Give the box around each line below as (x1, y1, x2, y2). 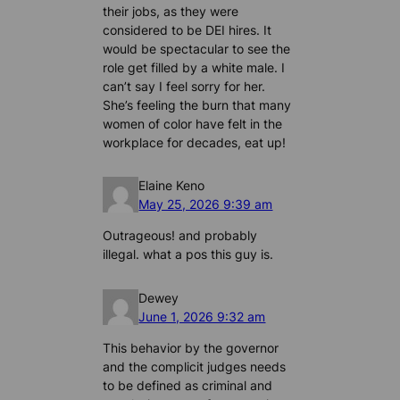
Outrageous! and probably (103, 228, 258, 244)
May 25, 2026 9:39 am (138, 196, 273, 212)
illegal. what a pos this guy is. (103, 246, 274, 262)
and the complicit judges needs (103, 359, 287, 375)
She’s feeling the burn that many (103, 96, 292, 112)
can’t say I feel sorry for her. (103, 78, 266, 94)
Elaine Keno (138, 178, 205, 194)
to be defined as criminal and (103, 378, 273, 394)
